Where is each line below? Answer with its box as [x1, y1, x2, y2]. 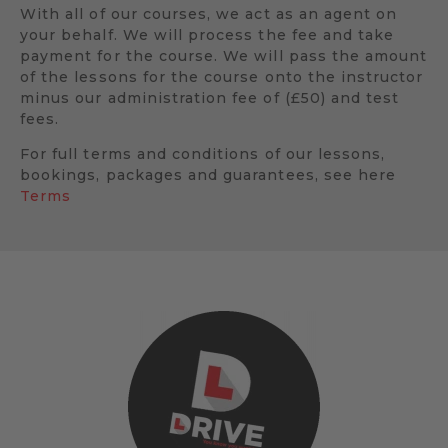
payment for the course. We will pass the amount [20, 46, 428, 65]
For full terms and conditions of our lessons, [20, 144, 386, 163]
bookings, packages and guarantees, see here [20, 165, 397, 184]
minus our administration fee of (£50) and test [20, 88, 400, 107]
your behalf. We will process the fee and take [20, 25, 395, 44]
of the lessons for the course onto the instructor [20, 67, 424, 86]
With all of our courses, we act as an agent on [20, 4, 398, 23]
